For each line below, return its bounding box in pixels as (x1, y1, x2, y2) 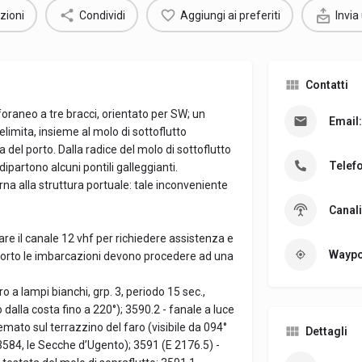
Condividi (78, 8, 125, 22)
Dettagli (305, 325, 347, 338)
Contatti (305, 78, 348, 91)
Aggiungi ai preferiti (179, 8, 280, 22)
